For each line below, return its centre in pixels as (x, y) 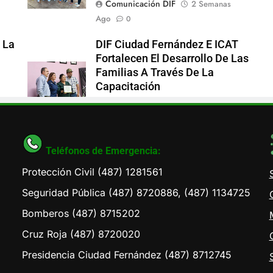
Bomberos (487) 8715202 (81, 213)
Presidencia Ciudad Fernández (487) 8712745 (127, 254)
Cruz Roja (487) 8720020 (81, 234)
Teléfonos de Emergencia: (104, 151)
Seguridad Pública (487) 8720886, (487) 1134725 (136, 192)
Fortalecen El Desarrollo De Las (172, 58)
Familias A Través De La (154, 72)
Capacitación (128, 86)
